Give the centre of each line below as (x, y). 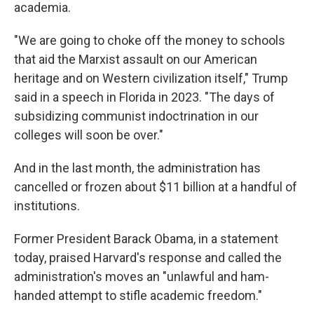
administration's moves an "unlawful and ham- (142, 277)
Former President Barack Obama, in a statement (146, 239)
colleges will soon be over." (89, 135)
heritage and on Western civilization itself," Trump (151, 78)
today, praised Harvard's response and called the (148, 258)
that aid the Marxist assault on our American (136, 59)
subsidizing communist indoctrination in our (136, 116)
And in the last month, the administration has (137, 168)
